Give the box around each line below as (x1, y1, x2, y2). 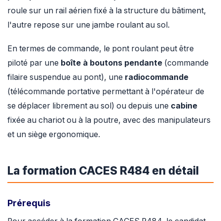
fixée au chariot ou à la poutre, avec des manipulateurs (7, 115, 211, 125)
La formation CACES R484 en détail (7, 163, 199, 177)
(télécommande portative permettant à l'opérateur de (7, 86, 204, 96)
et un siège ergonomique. (7, 129, 100, 139)
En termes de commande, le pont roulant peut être (7, 43, 194, 53)
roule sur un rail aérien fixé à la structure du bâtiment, (7, 5, 206, 15)
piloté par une (7, 58, 61, 68)
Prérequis (7, 198, 50, 208)
